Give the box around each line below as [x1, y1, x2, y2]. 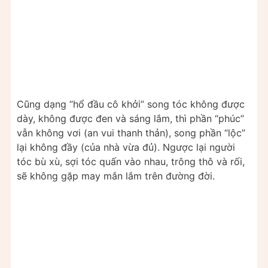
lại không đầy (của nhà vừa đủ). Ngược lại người [17, 141, 235, 153]
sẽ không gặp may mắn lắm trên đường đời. [17, 169, 215, 182]
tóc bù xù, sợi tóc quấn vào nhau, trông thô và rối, [17, 155, 245, 167]
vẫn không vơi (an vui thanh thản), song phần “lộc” [17, 126, 245, 139]
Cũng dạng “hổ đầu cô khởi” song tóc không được [17, 98, 245, 110]
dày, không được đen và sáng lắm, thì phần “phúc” [17, 112, 244, 124]
